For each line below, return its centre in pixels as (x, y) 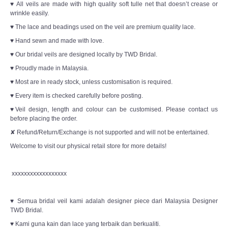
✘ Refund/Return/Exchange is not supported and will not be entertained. (110, 133)
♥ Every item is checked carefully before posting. (77, 96)
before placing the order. (44, 119)
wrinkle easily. (30, 13)
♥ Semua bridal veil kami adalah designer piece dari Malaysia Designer (114, 201)
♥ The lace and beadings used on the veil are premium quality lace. (103, 27)
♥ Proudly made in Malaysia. (49, 68)
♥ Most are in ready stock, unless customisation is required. (91, 82)
